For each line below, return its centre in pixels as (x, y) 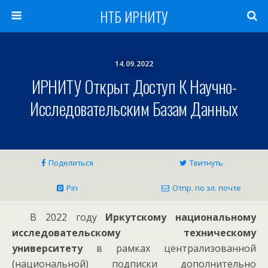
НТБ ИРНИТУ (134, 16)
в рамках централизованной (176, 248)
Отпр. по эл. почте (206, 188)
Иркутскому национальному (181, 217)
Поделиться (71, 163)
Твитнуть (206, 163)
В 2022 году (68, 217)
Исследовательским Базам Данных (134, 108)
